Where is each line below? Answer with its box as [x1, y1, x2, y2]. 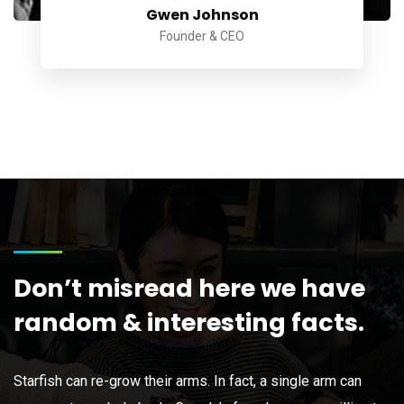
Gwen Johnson [145, 4, 259, 25]
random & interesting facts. [14, 305, 364, 339]
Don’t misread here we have [14, 271, 365, 305]
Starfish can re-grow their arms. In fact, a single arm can [14, 372, 362, 390]
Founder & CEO [160, 28, 244, 43]
